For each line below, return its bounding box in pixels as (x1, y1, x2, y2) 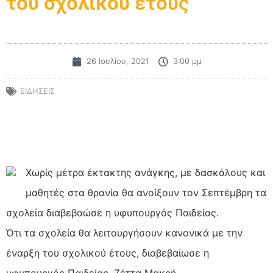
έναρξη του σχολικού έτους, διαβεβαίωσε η (6, 246, 209, 259)
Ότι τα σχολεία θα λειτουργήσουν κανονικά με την (6, 226, 243, 239)
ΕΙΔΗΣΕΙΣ (20, 86, 55, 96)
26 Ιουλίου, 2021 (86, 56, 149, 66)
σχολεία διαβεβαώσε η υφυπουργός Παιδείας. (6, 206, 219, 219)
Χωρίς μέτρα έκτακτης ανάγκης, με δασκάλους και (26, 166, 265, 179)
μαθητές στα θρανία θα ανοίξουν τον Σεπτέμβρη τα (26, 186, 266, 199)
